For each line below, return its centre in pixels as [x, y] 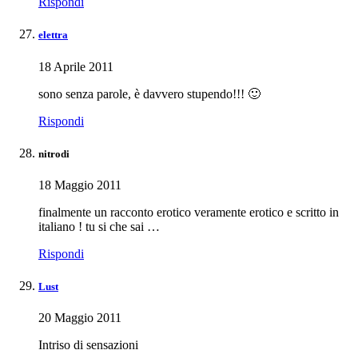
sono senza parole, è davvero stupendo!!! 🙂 [149, 93]
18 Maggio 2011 [80, 185]
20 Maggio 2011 [80, 318]
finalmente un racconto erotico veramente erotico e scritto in [189, 212]
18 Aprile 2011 [76, 66]
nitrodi [54, 153]
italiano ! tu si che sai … [99, 226]
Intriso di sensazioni [88, 345]
